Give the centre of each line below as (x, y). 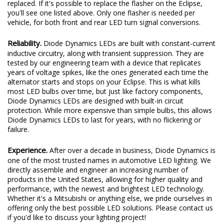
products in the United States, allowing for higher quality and (105, 179)
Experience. (28, 150)
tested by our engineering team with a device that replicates (104, 62)
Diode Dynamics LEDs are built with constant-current (129, 43)
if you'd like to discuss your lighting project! (77, 217)
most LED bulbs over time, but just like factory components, (105, 91)
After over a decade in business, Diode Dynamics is (132, 150)
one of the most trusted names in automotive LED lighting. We (109, 160)
